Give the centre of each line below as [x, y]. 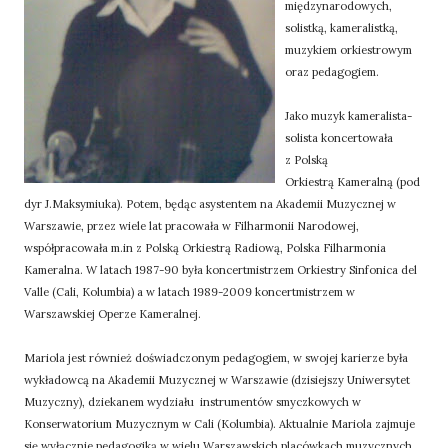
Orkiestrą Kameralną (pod [352, 182]
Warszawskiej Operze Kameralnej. [112, 314]
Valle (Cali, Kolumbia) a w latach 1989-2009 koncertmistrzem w [189, 292]
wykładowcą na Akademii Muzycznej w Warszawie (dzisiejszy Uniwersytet [217, 380]
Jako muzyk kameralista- [348, 116]
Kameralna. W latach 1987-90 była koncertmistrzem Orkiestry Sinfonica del [220, 270]
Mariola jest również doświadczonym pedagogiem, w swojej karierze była [216, 358]
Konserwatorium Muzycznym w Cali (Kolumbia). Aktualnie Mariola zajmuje [219, 424]
